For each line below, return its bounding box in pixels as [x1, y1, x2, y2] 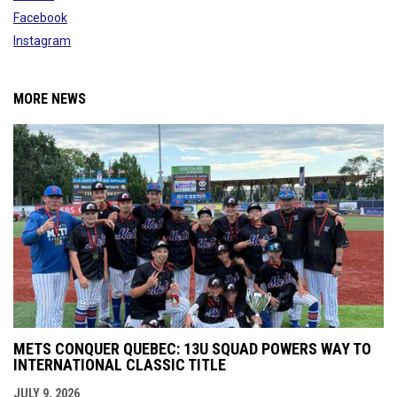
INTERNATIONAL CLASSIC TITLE [13, 354, 226, 374]
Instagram [13, 34, 71, 48]
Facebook [13, 11, 67, 25]
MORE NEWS [13, 90, 86, 107]
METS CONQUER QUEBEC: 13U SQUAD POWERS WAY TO [13, 339, 371, 358]
